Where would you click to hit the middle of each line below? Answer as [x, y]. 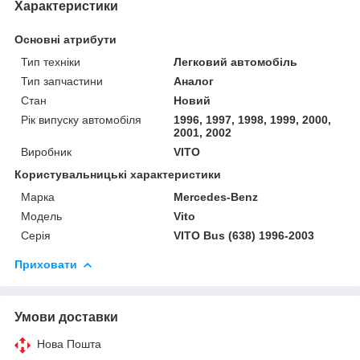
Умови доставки [66, 317]
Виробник [46, 151]
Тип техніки [51, 61]
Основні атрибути [65, 39]
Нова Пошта [69, 344]
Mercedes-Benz [216, 196]
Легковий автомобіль [236, 61]
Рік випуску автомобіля [81, 119]
